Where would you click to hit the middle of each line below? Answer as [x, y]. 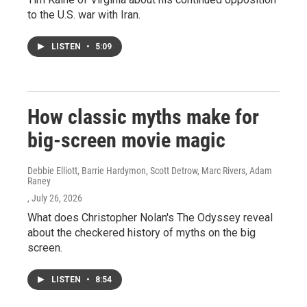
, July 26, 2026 [55, 198]
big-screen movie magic [126, 140]
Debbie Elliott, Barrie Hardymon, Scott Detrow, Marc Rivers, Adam [150, 171]
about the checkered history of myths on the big [142, 233]
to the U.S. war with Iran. [84, 15]
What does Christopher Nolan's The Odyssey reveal [150, 218]
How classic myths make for [143, 117]
